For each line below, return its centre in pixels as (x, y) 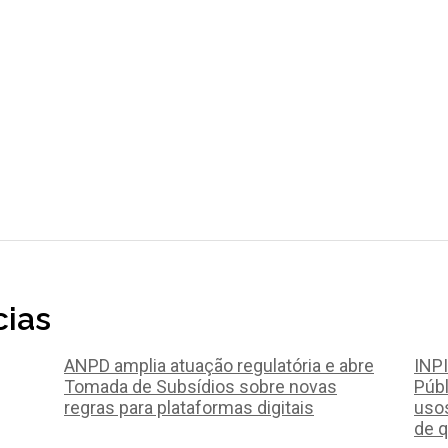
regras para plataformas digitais (189, 408)
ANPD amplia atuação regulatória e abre (219, 366)
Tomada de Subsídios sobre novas (200, 387)
